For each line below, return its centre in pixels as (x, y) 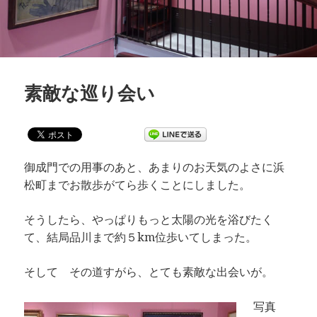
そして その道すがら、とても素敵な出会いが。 (155, 271)
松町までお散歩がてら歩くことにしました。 (138, 184)
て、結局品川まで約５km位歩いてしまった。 (141, 237)
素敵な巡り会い (90, 92)
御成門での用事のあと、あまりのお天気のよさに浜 (155, 167)
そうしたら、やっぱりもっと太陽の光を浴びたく (149, 219)
